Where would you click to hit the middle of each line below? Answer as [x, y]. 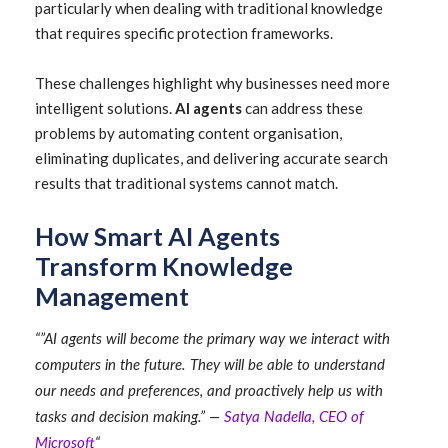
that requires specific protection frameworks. [184, 33]
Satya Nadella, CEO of [294, 417]
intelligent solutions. [103, 108]
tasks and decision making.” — [129, 417]
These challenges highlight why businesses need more [212, 83]
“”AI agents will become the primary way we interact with [212, 339]
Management [112, 296]
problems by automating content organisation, [188, 133]
